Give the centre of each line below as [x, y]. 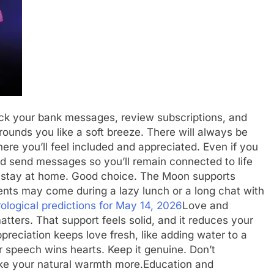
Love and [205, 206]
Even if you [231, 147]
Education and [178, 264]
